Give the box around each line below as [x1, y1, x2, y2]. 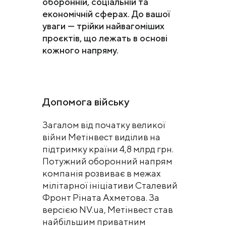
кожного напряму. [42, 45, 119, 55]
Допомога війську [42, 95, 130, 108]
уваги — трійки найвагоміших [42, 21, 164, 31]
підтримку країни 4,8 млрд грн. [42, 144, 174, 154]
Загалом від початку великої [42, 120, 165, 130]
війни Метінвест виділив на [42, 132, 160, 142]
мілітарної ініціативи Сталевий [42, 180, 178, 191]
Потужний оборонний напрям [42, 156, 173, 166]
